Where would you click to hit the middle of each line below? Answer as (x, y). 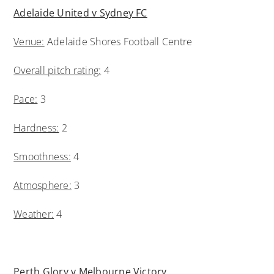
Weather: (34, 214)
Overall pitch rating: (57, 70)
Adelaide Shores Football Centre (118, 41)
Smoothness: (42, 156)
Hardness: (36, 128)
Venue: (29, 41)
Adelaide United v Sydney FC (80, 13)
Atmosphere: (43, 185)
